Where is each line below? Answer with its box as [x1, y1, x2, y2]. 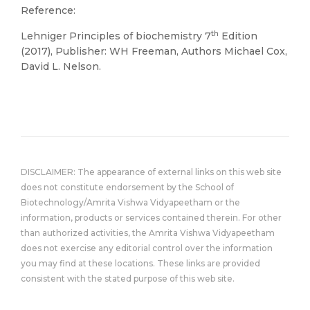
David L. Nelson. [21, 60, 101, 73]
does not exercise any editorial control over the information [21, 243, 273, 253]
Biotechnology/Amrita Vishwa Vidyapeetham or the [21, 197, 240, 208]
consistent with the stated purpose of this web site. [21, 273, 235, 284]
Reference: [21, 4, 75, 17]
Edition [219, 30, 257, 42]
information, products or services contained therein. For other [21, 212, 282, 223]
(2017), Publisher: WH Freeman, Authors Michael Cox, [21, 45, 287, 57]
